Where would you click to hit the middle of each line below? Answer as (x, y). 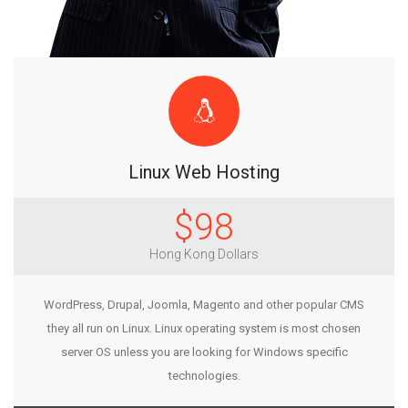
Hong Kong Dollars (204, 254)
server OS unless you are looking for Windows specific (204, 352)
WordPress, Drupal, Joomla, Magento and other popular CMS (204, 304)
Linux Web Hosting (204, 172)
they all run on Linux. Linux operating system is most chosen (204, 328)
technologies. (204, 375)
